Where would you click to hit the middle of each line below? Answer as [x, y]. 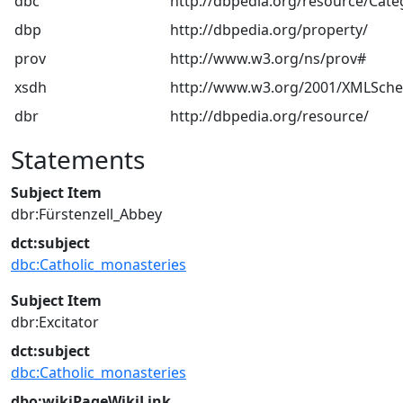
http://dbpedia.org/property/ [269, 30]
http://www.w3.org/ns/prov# [268, 58]
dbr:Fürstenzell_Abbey [86, 214]
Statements [78, 159]
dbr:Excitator [55, 322]
